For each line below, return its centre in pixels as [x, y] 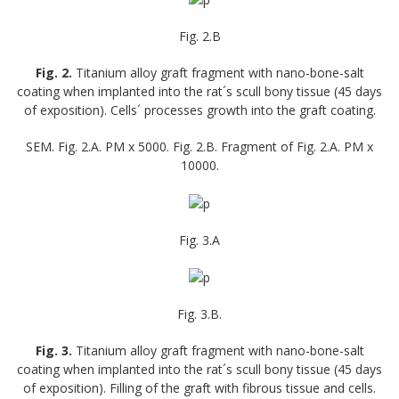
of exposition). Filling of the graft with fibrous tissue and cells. [199, 388]
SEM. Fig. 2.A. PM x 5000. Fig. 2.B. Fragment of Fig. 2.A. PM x [199, 146]
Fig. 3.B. [199, 314]
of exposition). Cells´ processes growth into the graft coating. [199, 110]
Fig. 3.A [199, 240]
